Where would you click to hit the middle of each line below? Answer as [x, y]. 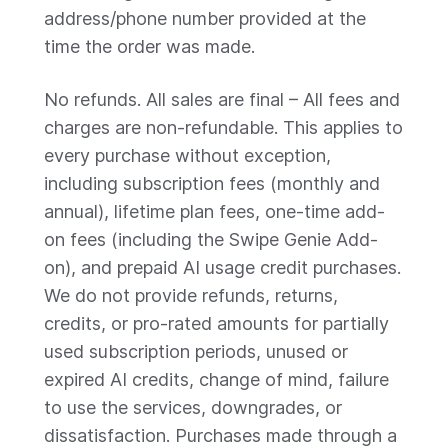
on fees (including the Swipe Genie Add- [211, 239]
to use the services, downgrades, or [193, 407]
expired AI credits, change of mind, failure [216, 379]
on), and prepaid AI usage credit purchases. [222, 267]
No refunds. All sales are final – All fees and [222, 99]
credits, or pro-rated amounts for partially [216, 323]
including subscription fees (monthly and [212, 183]
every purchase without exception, [187, 155]
